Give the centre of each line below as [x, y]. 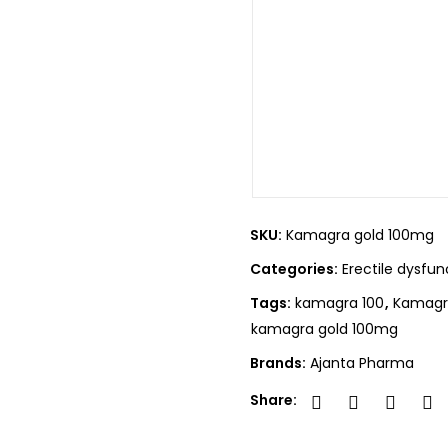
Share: [273, 400]
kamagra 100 [339, 302]
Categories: [295, 268]
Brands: [279, 362]
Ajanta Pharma [362, 362]
